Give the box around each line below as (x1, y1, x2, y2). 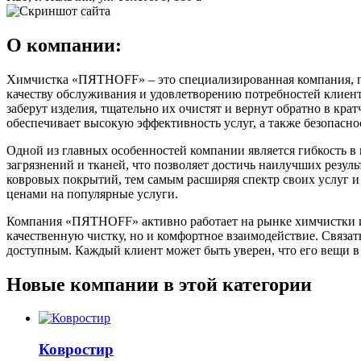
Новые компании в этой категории (6, 273, 312, 295)
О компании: (6, 34, 122, 56)
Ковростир (39, 341, 114, 359)
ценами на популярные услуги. (6, 186, 178, 201)
